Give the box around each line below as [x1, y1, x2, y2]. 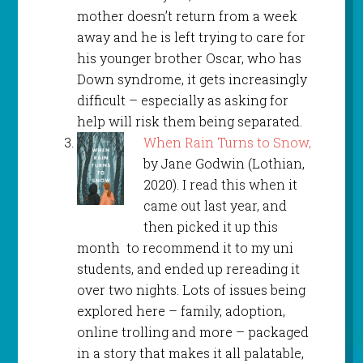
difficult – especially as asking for [76, 92, 288, 109]
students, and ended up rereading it [76, 260, 300, 278]
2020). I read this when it [143, 176, 297, 194]
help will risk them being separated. [76, 113, 302, 130]
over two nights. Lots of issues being [76, 281, 305, 299]
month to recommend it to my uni [76, 239, 293, 257]
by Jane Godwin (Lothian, [143, 155, 305, 173]
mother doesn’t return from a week [76, 7, 297, 25]
